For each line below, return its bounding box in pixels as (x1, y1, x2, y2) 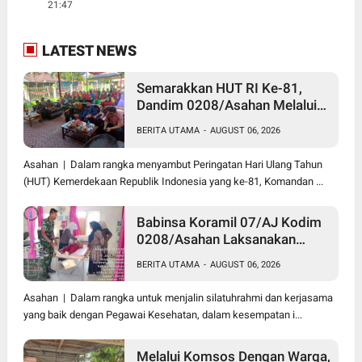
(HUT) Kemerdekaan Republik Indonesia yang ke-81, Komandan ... (23, 175, 323, 187)
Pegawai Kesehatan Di (136, 264, 272, 281)
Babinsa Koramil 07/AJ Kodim (136, 213, 322, 230)
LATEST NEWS (38, 41, 137, 59)
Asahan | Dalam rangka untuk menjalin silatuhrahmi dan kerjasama (23, 292, 333, 305)
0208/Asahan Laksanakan (136, 230, 296, 247)
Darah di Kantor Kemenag (136, 131, 293, 148)
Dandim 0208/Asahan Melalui (136, 97, 317, 114)
